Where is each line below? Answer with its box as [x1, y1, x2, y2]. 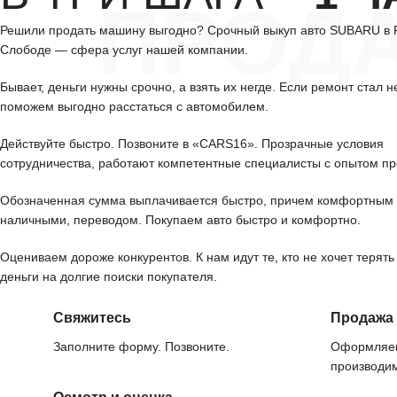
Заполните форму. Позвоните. [53, 339, 230, 354]
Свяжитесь [53, 310, 131, 326]
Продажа [331, 310, 393, 326]
